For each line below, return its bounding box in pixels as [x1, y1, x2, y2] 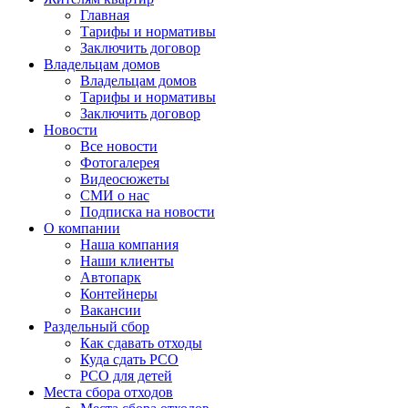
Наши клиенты [80, 253, 174, 269]
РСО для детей [80, 368, 172, 383]
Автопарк [80, 270, 141, 285]
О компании [44, 220, 120, 236]
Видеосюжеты [80, 171, 169, 187]
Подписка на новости [80, 204, 215, 219]
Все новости [80, 138, 158, 154]
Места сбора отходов [44, 384, 173, 400]
